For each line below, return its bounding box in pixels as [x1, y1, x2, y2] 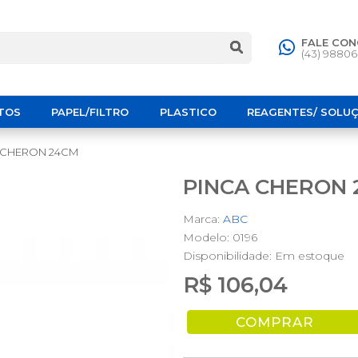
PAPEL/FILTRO [51, 105, 129, 118]
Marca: [183, 212, 223, 226]
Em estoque [275, 249, 344, 263]
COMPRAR [236, 314, 314, 330]
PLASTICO [159, 105, 217, 118]
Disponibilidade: [183, 249, 275, 263]
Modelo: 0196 [183, 230, 257, 245]
